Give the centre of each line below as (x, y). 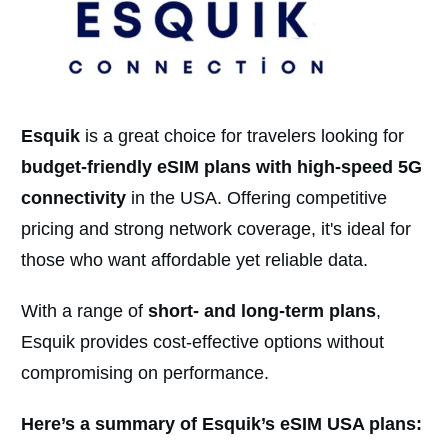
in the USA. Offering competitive (256, 197)
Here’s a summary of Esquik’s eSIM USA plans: (221, 423)
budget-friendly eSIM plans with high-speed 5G (221, 166)
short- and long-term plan (257, 310)
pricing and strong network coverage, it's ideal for (216, 228)
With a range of (84, 310)
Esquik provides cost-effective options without (202, 341)
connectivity (73, 197)
